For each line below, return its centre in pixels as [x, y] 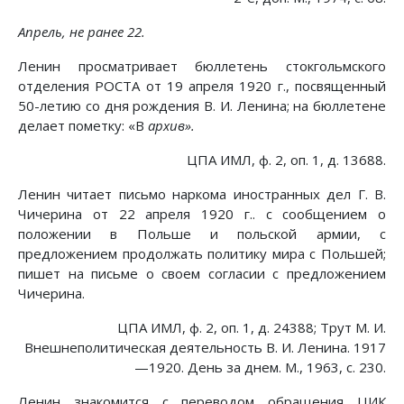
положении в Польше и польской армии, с [202, 234]
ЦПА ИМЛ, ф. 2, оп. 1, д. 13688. [286, 160]
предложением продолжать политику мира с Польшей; [202, 254]
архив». [171, 126]
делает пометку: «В [83, 126]
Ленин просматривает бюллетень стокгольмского [202, 66]
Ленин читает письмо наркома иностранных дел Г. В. [202, 194]
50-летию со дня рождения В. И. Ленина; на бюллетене [202, 106]
